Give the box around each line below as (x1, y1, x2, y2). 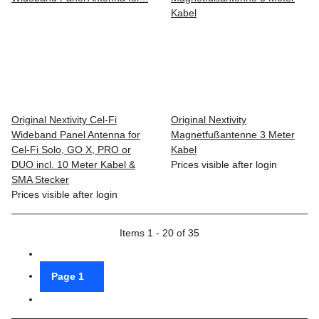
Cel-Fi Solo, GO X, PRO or (11, 143, 131, 155)
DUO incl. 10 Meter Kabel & (11, 158, 135, 170)
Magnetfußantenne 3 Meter (171, 128, 295, 140)
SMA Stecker (11, 173, 69, 185)
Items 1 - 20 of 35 (120, 226, 199, 239)
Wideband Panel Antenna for (11, 128, 140, 140)
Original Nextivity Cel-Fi (11, 113, 117, 125)
